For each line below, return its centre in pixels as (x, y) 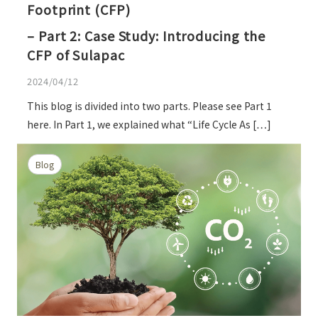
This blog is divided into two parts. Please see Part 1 (149, 106)
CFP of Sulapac (76, 54)
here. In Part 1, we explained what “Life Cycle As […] (149, 125)
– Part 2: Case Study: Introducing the (147, 35)
